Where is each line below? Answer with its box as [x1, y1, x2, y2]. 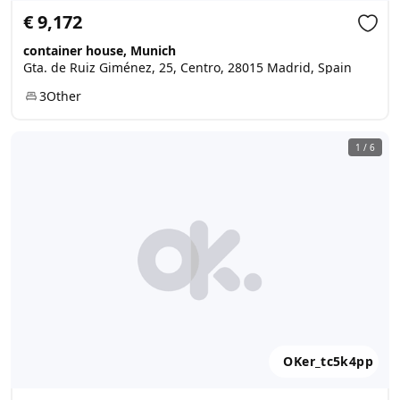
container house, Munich [23, 42, 176, 59]
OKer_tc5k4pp [283, 353, 373, 370]
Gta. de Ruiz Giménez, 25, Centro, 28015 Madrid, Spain [23, 59, 352, 76]
